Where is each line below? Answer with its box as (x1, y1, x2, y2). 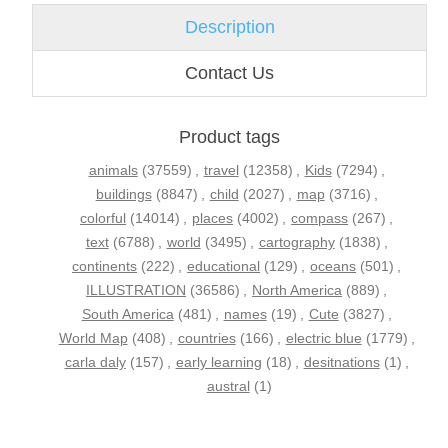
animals (88, 162, 138, 179)
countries (177, 330, 236, 347)
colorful (80, 210, 127, 227)
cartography (258, 234, 335, 251)
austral (206, 378, 250, 395)
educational (187, 258, 261, 275)
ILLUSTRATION (86, 282, 187, 299)
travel (203, 162, 239, 179)
